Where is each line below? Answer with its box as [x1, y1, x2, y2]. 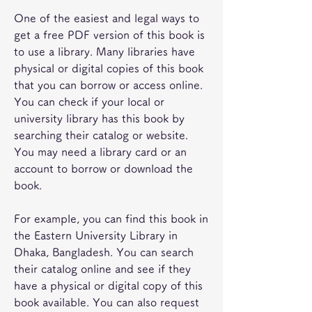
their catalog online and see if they [14, 263, 191, 274]
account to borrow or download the [14, 163, 193, 174]
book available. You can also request [14, 297, 199, 308]
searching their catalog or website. [14, 130, 188, 141]
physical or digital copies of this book [14, 63, 203, 74]
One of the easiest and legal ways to [14, 13, 199, 24]
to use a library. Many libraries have [14, 46, 195, 57]
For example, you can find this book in [14, 213, 208, 224]
